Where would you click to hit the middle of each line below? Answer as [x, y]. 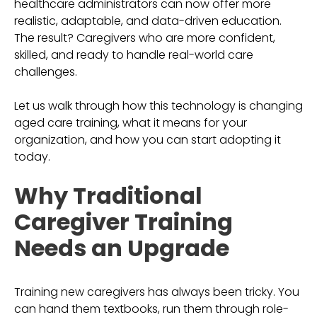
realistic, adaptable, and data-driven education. [148, 21]
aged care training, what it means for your [131, 123]
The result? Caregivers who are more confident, [145, 38]
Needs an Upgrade [122, 248]
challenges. [46, 72]
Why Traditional [108, 196]
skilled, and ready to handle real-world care [134, 55]
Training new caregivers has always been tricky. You [157, 292]
